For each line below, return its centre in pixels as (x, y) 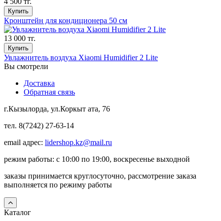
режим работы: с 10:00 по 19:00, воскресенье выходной (97, 159)
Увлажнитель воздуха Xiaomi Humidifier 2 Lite (81, 57)
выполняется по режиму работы (59, 184)
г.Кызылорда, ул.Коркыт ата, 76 (57, 109)
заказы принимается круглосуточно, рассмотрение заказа (100, 176)
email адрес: (24, 142)
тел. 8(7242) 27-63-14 (39, 125)
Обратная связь (49, 92)
